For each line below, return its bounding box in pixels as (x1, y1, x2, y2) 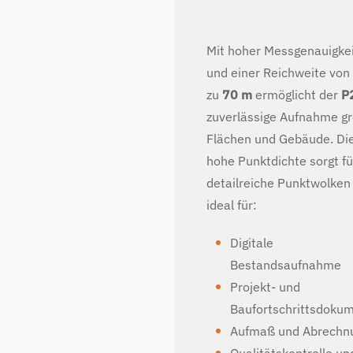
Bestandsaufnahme (230, 257, 341, 273)
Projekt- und (230, 279, 300, 295)
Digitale (230, 235, 273, 251)
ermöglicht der (252, 87, 338, 102)
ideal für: (206, 197, 257, 213)
